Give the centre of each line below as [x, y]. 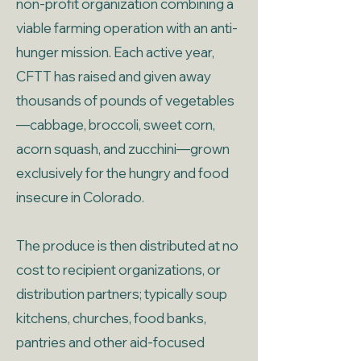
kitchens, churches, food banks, [111, 318]
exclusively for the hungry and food [122, 173]
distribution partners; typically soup [122, 294]
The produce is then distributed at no [127, 245]
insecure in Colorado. [80, 197]
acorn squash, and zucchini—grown [123, 149]
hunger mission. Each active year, [115, 52]
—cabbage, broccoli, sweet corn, [116, 124]
